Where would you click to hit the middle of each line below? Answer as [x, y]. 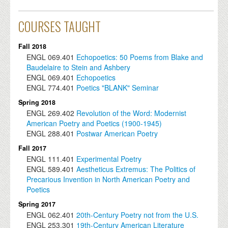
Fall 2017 [33, 148]
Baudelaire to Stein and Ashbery [79, 67]
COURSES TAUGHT [60, 27]
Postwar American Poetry [117, 134]
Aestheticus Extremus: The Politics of [136, 169]
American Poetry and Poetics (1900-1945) [94, 123]
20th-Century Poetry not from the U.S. [138, 215]
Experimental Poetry [110, 159]
